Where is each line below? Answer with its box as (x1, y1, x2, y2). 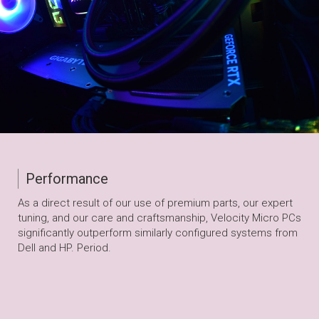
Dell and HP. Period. (18, 241, 111, 255)
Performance (26, 170, 108, 188)
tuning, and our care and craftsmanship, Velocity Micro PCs (18, 211, 301, 225)
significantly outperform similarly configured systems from (18, 226, 298, 240)
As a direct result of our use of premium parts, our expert (18, 197, 293, 210)
